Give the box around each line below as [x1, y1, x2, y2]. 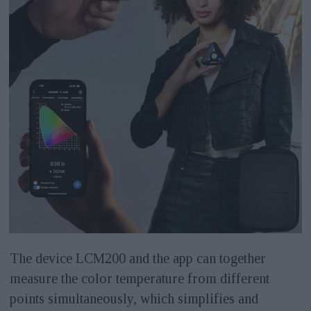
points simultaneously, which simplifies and [9, 290, 258, 306]
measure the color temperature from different [9, 270, 269, 286]
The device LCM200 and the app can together [9, 250, 266, 266]
